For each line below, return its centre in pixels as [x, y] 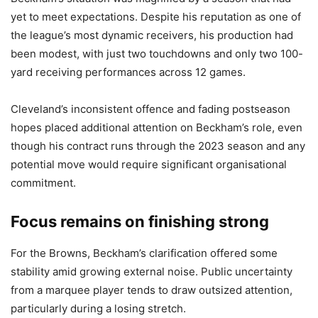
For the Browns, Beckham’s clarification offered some [144, 253]
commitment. [43, 182]
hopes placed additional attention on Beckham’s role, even [157, 127]
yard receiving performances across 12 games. [128, 72]
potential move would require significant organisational [149, 164]
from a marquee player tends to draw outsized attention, [152, 290]
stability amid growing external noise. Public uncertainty [152, 271]
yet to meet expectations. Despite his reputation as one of [156, 16]
